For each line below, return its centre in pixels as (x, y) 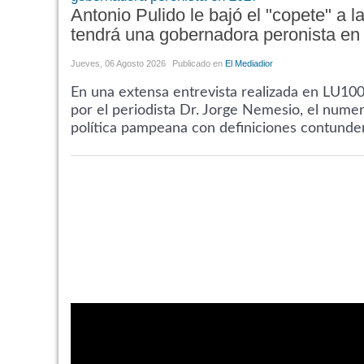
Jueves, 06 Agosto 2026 (118, 63)
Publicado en (197, 63)
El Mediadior (249, 63)
